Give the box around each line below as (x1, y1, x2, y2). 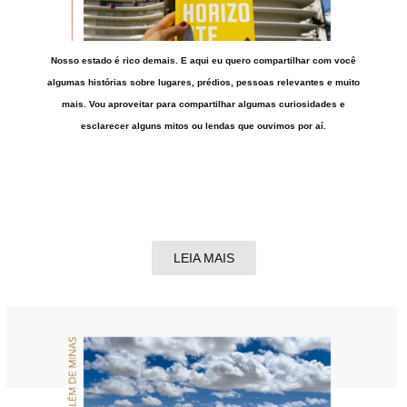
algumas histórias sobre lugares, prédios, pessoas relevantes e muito (47, 76, 360, 87)
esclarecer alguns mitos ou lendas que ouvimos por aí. (81, 120, 326, 131)
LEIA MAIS (173, 250, 234, 265)
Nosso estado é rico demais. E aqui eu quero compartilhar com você (51, 55, 356, 65)
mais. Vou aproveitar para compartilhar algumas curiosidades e (62, 98, 345, 109)
